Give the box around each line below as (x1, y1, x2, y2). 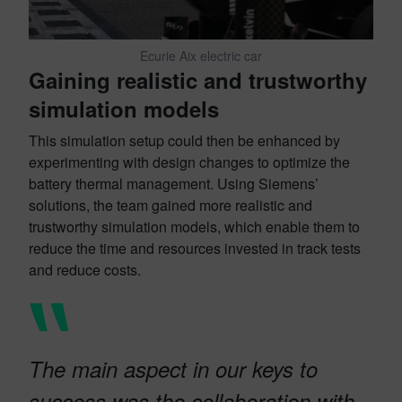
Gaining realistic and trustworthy (29, 65, 367, 96)
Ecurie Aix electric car (140, 47, 262, 66)
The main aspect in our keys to (29, 353, 318, 384)
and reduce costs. (29, 259, 144, 281)
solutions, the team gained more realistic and (29, 195, 312, 216)
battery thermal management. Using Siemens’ (29, 173, 319, 195)
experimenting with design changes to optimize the (29, 152, 350, 173)
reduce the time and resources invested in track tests (29, 238, 361, 259)
